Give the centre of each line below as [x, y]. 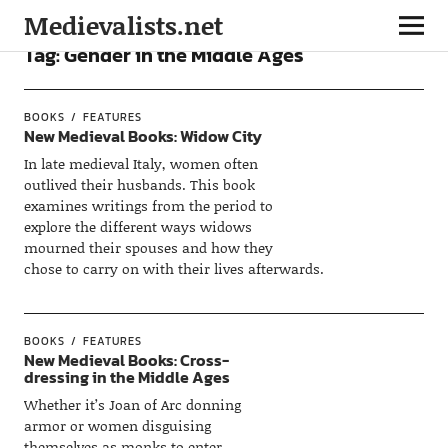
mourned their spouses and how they [148, 247]
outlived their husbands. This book [139, 184]
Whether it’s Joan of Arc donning [132, 404]
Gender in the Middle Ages [183, 55]
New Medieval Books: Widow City [142, 136]
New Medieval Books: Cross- [126, 360]
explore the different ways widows [137, 226]
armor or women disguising [117, 425]
